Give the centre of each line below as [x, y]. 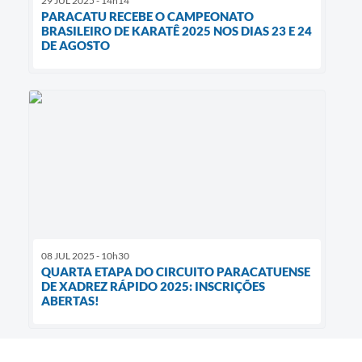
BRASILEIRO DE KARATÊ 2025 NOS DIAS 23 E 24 [177, 30]
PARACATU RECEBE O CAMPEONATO [147, 16]
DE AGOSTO [76, 45]
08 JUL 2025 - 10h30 [85, 256]
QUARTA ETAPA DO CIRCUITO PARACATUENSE [176, 272]
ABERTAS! [70, 301]
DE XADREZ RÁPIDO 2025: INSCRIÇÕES [153, 286]
